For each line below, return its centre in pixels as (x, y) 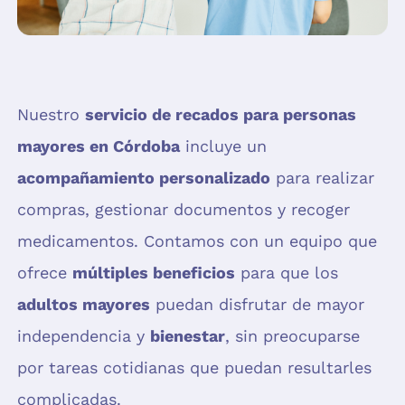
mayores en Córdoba (98, 146)
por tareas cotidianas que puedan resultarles (194, 368)
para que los (286, 273)
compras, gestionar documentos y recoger (183, 210)
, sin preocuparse (292, 336)
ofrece (44, 273)
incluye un (223, 146)
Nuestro (51, 115)
